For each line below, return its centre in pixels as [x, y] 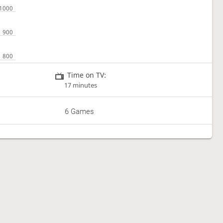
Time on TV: [87, 75]
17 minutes [81, 85]
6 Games [80, 112]
